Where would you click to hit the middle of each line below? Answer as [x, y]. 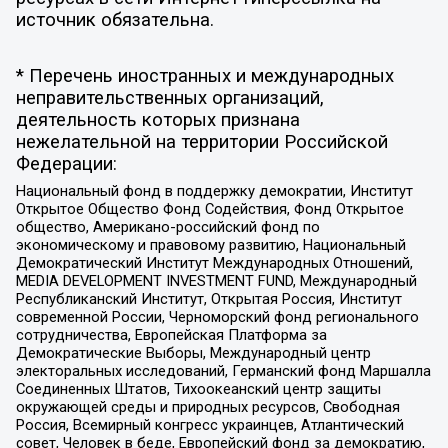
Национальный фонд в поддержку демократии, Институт [214, 190]
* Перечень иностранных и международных [204, 75]
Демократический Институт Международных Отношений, [214, 262]
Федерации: [66, 163]
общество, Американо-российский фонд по [167, 226]
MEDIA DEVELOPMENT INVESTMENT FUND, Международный [216, 280]
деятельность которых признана [157, 119]
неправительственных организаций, [169, 97]
